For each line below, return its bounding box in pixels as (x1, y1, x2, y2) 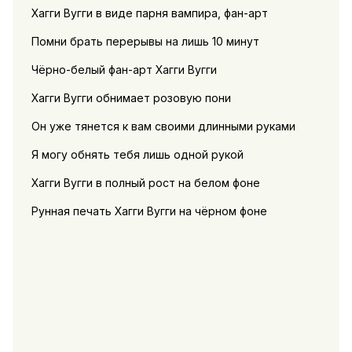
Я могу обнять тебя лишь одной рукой (31, 147, 244, 161)
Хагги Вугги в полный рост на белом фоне (31, 175, 260, 189)
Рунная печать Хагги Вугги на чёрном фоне (31, 203, 267, 218)
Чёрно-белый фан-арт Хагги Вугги (31, 62, 217, 76)
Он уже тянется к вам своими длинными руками (31, 119, 295, 133)
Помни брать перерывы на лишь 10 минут (31, 34, 259, 48)
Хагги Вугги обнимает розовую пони (31, 90, 231, 104)
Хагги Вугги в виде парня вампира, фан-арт (31, 5, 268, 20)
